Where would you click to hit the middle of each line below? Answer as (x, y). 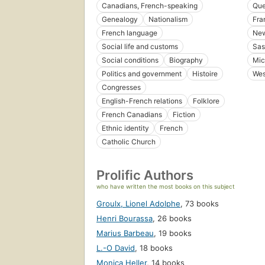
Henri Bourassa (125, 219)
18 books (156, 248)
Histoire (205, 74)
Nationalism (168, 20)
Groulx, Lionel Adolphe (138, 204)
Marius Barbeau (125, 233)
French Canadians (132, 115)
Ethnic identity (125, 128)
